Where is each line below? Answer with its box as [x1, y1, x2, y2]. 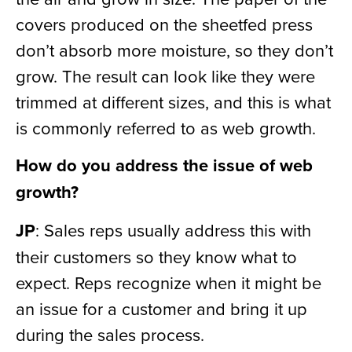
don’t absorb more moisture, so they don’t [16, 37, 333, 62]
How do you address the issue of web [16, 152, 313, 178]
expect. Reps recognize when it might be [16, 269, 321, 295]
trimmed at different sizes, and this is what [16, 89, 331, 114]
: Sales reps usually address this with [35, 217, 311, 242]
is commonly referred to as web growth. [16, 115, 316, 140]
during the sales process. [16, 321, 204, 346]
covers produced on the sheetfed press [16, 11, 313, 36]
